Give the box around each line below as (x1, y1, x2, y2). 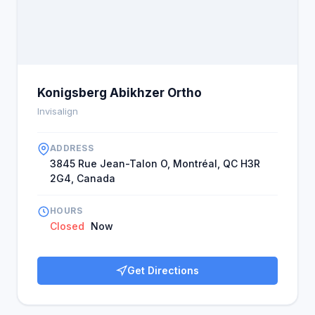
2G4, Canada (50, 172, 115, 184)
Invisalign (37, 105, 78, 117)
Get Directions (127, 264, 199, 276)
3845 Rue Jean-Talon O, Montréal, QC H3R (50, 157, 260, 169)
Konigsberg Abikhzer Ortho (37, 86, 202, 100)
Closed (50, 220, 84, 232)
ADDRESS (50, 143, 94, 153)
